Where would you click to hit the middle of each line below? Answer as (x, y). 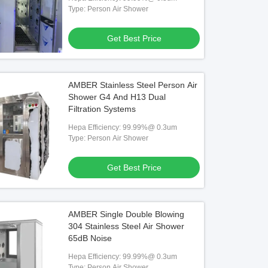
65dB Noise (90, 238)
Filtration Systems (102, 109)
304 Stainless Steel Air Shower (127, 226)
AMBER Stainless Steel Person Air (133, 85)
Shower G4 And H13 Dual (117, 97)
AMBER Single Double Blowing (127, 214)
